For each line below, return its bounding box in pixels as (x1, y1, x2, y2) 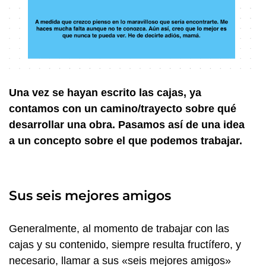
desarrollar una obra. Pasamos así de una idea (9, 119, 245, 131)
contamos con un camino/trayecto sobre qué (9, 103, 236, 115)
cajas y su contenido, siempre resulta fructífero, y (9, 239, 241, 251)
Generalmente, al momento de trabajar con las (9, 223, 229, 235)
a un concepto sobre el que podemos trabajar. (9, 135, 242, 147)
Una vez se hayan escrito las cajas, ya (9, 87, 201, 99)
